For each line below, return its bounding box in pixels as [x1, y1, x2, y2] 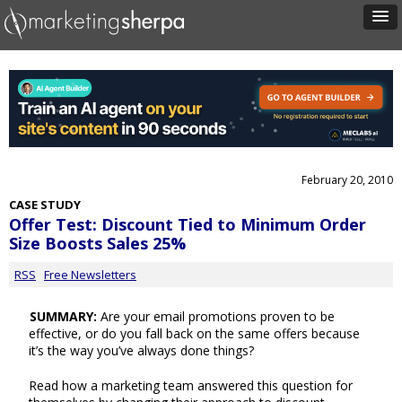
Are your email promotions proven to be [97, 307, 335, 325]
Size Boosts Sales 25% [9, 232, 186, 255]
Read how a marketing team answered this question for [29, 376, 353, 394]
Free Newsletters [44, 267, 136, 284]
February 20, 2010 [301, 172, 393, 188]
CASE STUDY [9, 197, 81, 214]
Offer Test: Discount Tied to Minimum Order [9, 214, 366, 236]
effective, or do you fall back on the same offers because [29, 324, 360, 342]
